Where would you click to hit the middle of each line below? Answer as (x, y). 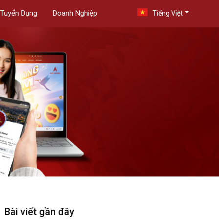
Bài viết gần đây (40, 212)
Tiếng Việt (168, 13)
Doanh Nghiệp (75, 13)
